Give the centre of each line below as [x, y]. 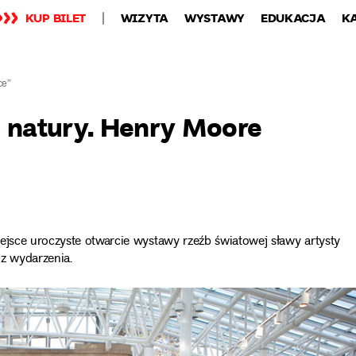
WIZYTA [144, 17]
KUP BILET [56, 17]
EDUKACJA [293, 17]
